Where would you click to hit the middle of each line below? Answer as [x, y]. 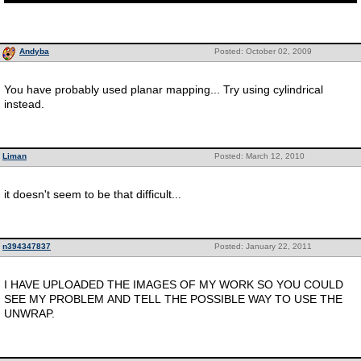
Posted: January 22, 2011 [263, 246]
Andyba [34, 51]
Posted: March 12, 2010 [259, 156]
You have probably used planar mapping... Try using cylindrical [164, 89]
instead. [24, 104]
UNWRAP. [29, 313]
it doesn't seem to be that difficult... [93, 194]
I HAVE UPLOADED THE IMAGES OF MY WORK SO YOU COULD [174, 284]
